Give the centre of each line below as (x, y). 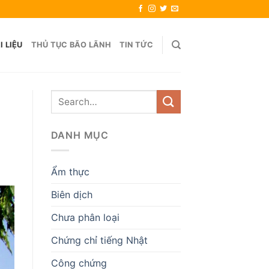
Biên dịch (71, 194)
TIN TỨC (136, 45)
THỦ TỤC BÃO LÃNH (71, 45)
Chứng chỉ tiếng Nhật (99, 240)
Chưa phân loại (85, 217)
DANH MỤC (80, 135)
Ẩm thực (70, 171)
